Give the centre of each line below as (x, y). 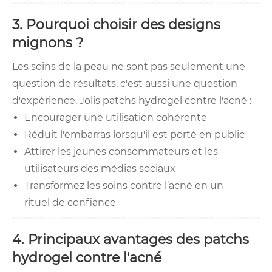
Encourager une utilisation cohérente (116, 118)
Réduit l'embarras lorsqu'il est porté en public (134, 135)
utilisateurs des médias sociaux (100, 169)
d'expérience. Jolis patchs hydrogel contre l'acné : (132, 101)
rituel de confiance (70, 203)
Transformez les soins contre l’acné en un (124, 186)
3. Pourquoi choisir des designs (116, 25)
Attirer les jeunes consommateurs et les (121, 152)
